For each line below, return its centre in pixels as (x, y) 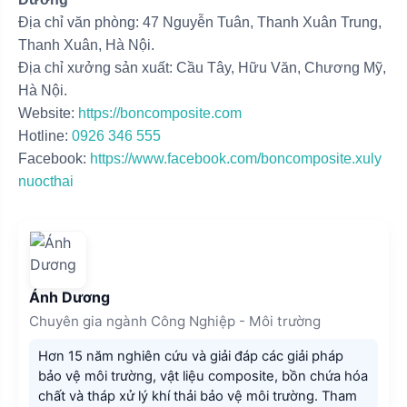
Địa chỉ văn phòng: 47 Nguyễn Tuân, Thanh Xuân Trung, (200, 22)
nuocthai (46, 181)
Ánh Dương (69, 297)
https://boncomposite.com (160, 113)
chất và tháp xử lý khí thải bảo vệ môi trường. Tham (198, 396)
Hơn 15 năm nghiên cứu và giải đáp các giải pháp (191, 356)
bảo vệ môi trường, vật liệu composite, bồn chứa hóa (203, 376)
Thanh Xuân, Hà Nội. (86, 45)
